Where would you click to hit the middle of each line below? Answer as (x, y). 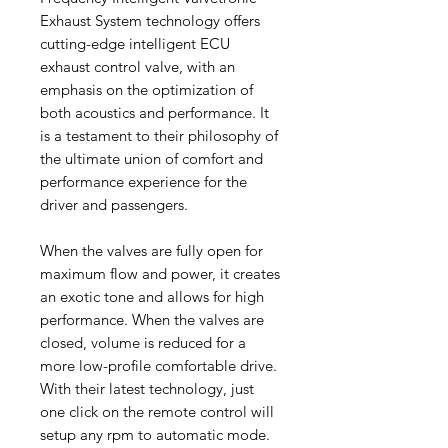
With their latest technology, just (147, 389)
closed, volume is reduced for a (143, 343)
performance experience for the (143, 182)
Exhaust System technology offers (150, 21)
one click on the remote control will (157, 412)
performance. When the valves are (152, 320)
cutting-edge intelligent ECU (135, 44)
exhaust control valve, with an (137, 67)
